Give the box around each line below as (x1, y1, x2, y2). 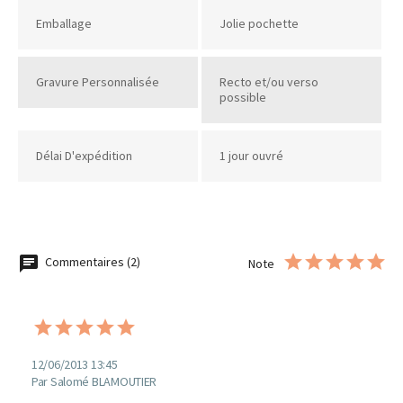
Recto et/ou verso (219, 73, 318, 90)
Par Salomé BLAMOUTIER (31, 372, 157, 390)
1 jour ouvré (219, 147, 283, 164)
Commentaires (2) (42, 254, 140, 271)
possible (219, 88, 266, 105)
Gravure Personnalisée (36, 73, 159, 90)
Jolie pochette (219, 14, 299, 31)
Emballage (36, 14, 92, 31)
